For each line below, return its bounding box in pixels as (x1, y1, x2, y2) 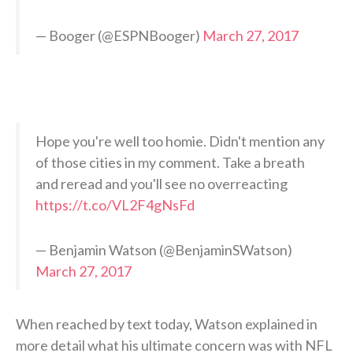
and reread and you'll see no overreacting (35, 174, 288, 192)
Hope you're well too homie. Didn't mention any (35, 132, 325, 150)
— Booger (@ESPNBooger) (35, 26, 203, 44)
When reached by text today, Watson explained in (16, 314, 318, 333)
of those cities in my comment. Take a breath (35, 153, 305, 171)
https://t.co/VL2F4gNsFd (35, 195, 195, 214)
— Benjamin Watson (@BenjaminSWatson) (35, 240, 292, 258)
